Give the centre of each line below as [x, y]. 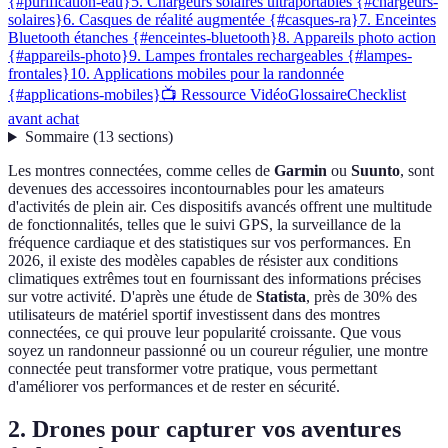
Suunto [375, 171]
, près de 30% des [361, 297]
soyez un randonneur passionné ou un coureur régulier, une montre [218, 351]
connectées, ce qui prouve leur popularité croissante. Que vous [204, 333]
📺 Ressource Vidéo [224, 95]
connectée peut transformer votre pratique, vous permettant [192, 369]
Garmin [300, 171]
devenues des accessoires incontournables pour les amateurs [196, 189]
